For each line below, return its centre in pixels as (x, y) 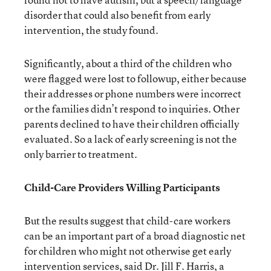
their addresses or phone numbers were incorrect (133, 93)
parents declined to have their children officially (132, 124)
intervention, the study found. (91, 30)
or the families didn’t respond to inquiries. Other (132, 109)
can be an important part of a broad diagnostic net (135, 236)
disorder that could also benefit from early (117, 15)
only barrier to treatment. (81, 154)
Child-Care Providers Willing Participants (122, 187)
